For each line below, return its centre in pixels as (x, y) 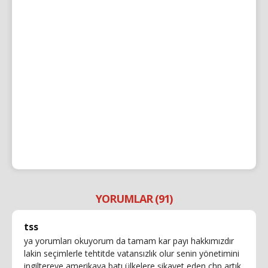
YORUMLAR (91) (134, 198)
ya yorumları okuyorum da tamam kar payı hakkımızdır (129, 240)
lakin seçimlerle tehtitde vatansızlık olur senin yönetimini (132, 253)
